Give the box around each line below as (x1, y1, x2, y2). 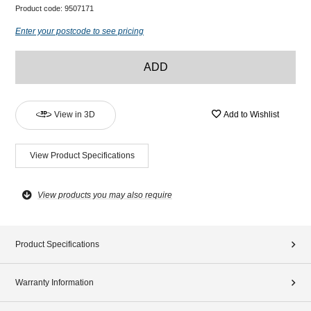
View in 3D (54, 109, 95, 119)
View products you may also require (37, 190, 172, 201)
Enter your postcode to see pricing (15, 26, 144, 36)
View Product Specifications (29, 150, 135, 160)
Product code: (15, 3, 65, 12)
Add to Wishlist (224, 110, 279, 119)
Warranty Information (15, 278, 94, 288)
